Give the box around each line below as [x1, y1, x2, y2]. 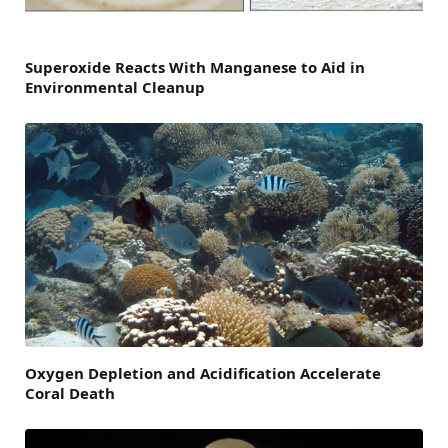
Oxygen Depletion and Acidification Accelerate [25, 363, 381, 384]
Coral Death [25, 383, 115, 404]
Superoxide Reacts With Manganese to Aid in [25, 57, 365, 78]
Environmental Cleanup [25, 77, 205, 98]
